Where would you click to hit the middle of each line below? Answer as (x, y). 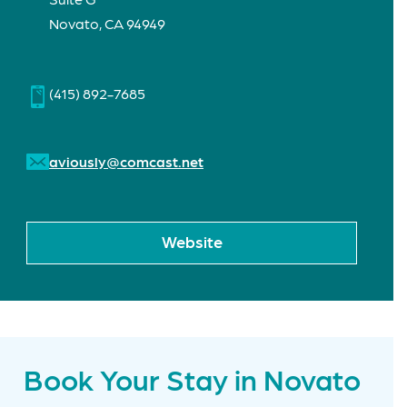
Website (192, 242)
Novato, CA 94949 (107, 24)
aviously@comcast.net (126, 162)
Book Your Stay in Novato (192, 379)
